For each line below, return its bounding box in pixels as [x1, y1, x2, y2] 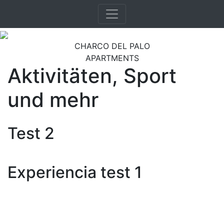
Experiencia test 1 [7, 162, 142, 182]
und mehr [7, 87, 98, 112]
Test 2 [7, 123, 54, 143]
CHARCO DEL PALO [74, 41, 150, 51]
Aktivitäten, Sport [7, 63, 176, 88]
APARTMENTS [85, 53, 139, 63]
